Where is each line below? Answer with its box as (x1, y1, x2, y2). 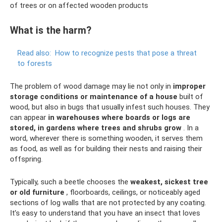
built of (177, 92, 203, 102)
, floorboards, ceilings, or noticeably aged (64, 188, 200, 197)
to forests (17, 59, 52, 68)
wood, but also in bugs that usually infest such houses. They (10, 103, 210, 112)
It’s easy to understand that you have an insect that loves (10, 209, 200, 218)
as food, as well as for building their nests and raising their (10, 144, 202, 154)
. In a (181, 123, 199, 133)
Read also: (17, 49, 51, 58)
